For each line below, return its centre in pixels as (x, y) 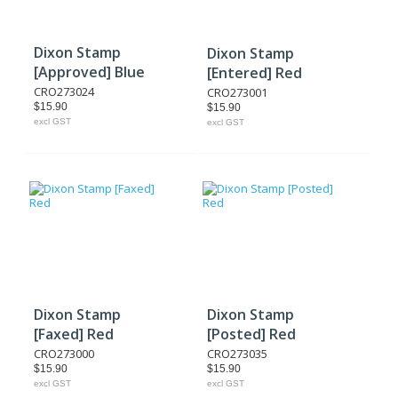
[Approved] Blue (89, 72)
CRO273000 (64, 354)
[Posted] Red (252, 334)
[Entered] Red (255, 73)
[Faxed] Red (74, 334)
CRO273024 (64, 92)
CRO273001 (238, 92)
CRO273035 (238, 354)
